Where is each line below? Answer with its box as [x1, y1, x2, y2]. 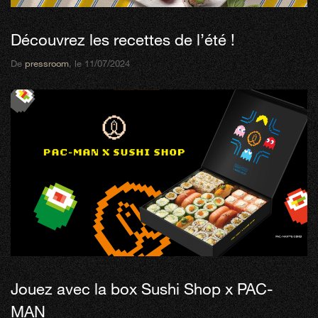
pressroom [25, 57, 69, 69]
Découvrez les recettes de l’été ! [11, 29, 235, 49]
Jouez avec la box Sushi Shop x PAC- [11, 279, 273, 299]
